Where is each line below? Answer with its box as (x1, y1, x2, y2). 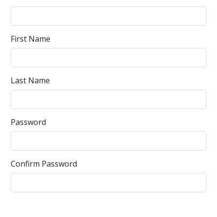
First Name (11, 33, 51, 44)
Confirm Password (11, 158, 77, 169)
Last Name (11, 75, 50, 86)
